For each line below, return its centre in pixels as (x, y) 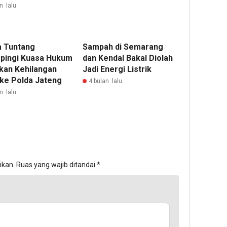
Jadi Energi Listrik (117, 69)
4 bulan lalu (106, 81)
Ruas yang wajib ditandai (56, 164)
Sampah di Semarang (123, 47)
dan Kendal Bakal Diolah (128, 58)
